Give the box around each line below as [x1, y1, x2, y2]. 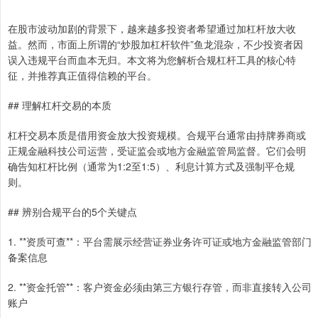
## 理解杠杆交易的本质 [8, 98, 111, 113]
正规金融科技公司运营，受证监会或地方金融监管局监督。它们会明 [8, 143, 306, 158]
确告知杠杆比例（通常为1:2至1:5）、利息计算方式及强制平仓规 [8, 159, 295, 174]
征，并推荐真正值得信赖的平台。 [8, 68, 157, 83]
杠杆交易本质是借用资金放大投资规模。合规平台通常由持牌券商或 [8, 128, 306, 143]
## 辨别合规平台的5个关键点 [8, 204, 137, 219]
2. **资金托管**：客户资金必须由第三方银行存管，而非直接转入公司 [8, 280, 312, 295]
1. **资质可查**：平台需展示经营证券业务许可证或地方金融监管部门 [8, 234, 312, 249]
